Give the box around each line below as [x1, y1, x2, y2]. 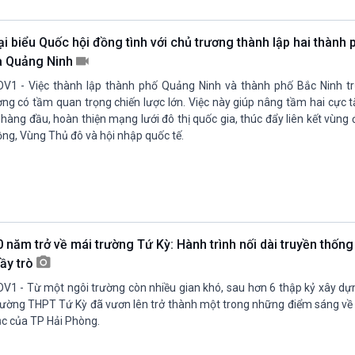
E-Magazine [191, 38, 258, 53]
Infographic [191, 19, 254, 34]
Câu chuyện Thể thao [15, 19, 128, 34]
